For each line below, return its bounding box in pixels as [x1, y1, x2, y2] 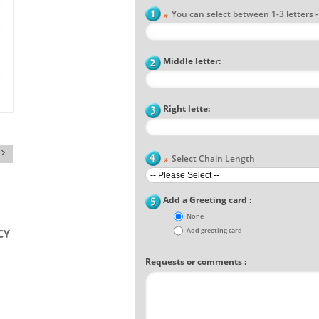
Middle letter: [163, 55, 221, 67]
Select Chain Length [172, 152, 255, 164]
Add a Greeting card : [163, 194, 251, 206]
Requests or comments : [145, 256, 246, 268]
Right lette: [163, 103, 210, 115]
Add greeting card [187, 226, 243, 236]
